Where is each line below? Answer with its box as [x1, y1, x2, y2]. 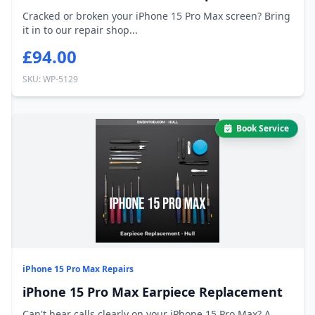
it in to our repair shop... [22, 23, 138, 37]
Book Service [236, 122, 289, 134]
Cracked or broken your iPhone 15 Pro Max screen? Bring [22, 9, 290, 22]
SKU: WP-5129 [22, 73, 78, 85]
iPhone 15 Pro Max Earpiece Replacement [22, 283, 283, 300]
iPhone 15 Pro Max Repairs [22, 263, 134, 275]
